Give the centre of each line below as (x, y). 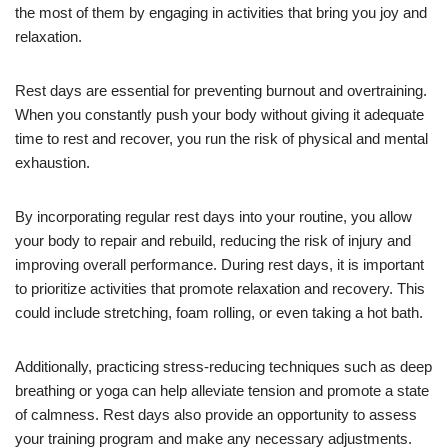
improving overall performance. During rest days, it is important (219, 264)
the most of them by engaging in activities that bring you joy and (221, 12)
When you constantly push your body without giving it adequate (219, 114)
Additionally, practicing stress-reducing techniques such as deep (223, 366)
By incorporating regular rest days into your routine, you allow (213, 216)
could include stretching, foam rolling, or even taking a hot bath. (219, 312)
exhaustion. (52, 162)
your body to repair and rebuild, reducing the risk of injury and (213, 240)
